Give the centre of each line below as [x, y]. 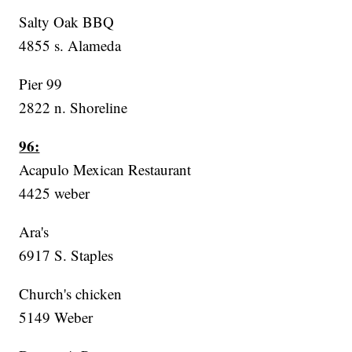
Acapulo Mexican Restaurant [105, 170]
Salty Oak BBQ [67, 22]
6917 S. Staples [66, 255]
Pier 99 [41, 84]
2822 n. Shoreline [73, 108]
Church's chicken [71, 294]
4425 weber [55, 193]
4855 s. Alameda [70, 46]
